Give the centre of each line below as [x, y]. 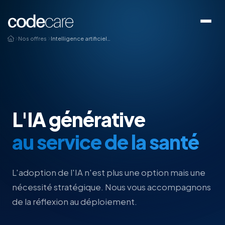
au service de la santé [105, 142]
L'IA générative [79, 120]
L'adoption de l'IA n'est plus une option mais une [109, 172]
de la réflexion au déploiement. [75, 201]
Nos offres [32, 38]
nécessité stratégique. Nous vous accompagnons [111, 187]
